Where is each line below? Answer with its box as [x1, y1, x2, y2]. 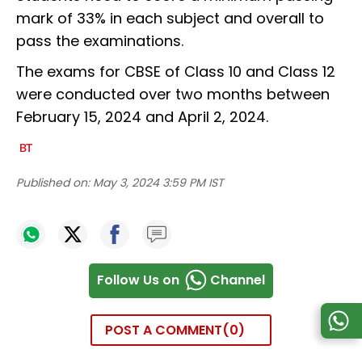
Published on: [16, 174, 90, 191]
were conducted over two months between [16, 83, 330, 104]
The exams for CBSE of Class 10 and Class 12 [16, 61, 335, 82]
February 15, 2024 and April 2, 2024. [16, 106, 272, 127]
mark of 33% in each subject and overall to [16, 7, 324, 28]
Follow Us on [97, 271, 179, 289]
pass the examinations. [16, 30, 187, 51]
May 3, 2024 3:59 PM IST [93, 174, 224, 191]
